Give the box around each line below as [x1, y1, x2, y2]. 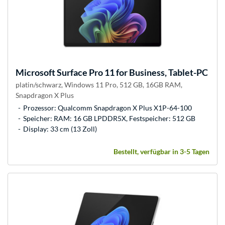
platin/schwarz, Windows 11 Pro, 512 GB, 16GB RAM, [16, 80, 182, 89]
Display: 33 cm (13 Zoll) [23, 124, 97, 133]
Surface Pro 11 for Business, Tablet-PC [55, 66, 208, 78]
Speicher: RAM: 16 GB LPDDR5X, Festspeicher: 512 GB [23, 114, 195, 123]
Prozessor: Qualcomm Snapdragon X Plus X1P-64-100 [23, 103, 192, 112]
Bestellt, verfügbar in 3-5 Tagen [114, 147, 209, 156]
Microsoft [16, 66, 55, 78]
